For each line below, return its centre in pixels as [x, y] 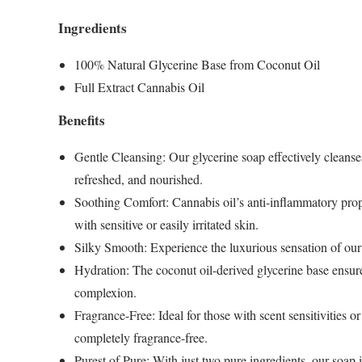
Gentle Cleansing [118, 157]
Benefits [82, 120]
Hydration [100, 270]
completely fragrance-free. [141, 338]
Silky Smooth [109, 247]
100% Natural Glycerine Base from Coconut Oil [197, 65]
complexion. [105, 293]
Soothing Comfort [120, 202]
